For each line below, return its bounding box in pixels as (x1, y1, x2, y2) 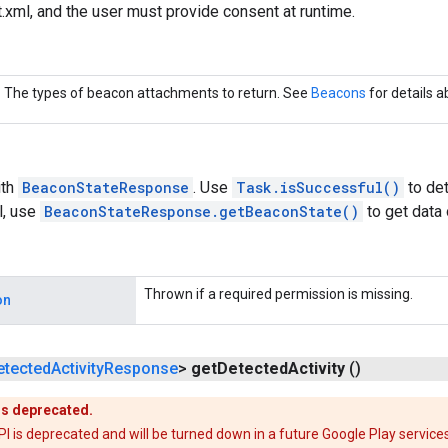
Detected (217, 359, 288, 379)
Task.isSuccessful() (236, 178, 400, 198)
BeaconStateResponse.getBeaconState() (44, 202, 359, 222)
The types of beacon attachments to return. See (4, 85, 311, 102)
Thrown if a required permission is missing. (144, 286, 413, 303)
